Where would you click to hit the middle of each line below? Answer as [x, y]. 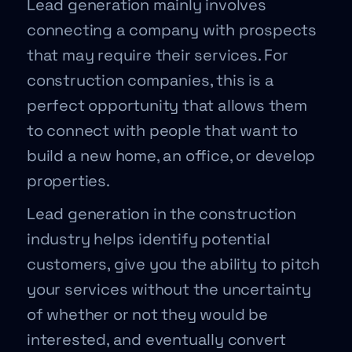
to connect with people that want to [162, 130]
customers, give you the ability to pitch [173, 264]
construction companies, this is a [150, 80]
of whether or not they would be [147, 314]
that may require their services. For [158, 55]
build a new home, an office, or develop [171, 156]
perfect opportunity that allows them [167, 105]
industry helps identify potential [148, 239]
